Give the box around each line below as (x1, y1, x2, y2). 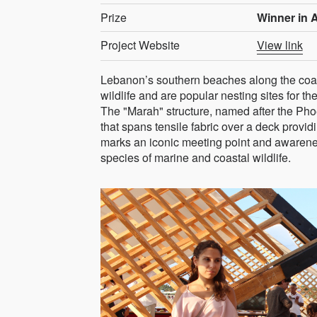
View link (256, 36, 303, 53)
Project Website (100, 36, 180, 53)
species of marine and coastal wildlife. (100, 149, 291, 166)
